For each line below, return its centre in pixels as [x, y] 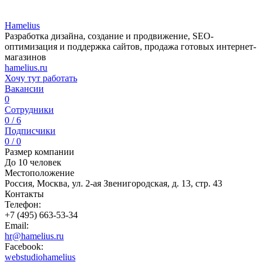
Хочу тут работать [41, 78]
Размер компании [39, 152]
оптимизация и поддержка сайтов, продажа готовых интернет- [130, 46]
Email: [17, 225]
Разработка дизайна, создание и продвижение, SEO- [109, 36]
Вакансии [24, 89]
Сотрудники [29, 110]
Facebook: [24, 247]
